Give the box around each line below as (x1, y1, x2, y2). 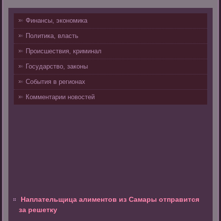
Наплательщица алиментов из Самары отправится (21, 195, 200, 204)
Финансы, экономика (26, 17, 88, 25)
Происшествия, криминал (26, 47, 102, 55)
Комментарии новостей (26, 93, 95, 101)
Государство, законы (26, 63, 88, 71)
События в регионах (26, 78, 86, 86)
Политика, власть (26, 32, 79, 40)
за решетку (19, 206, 58, 214)
